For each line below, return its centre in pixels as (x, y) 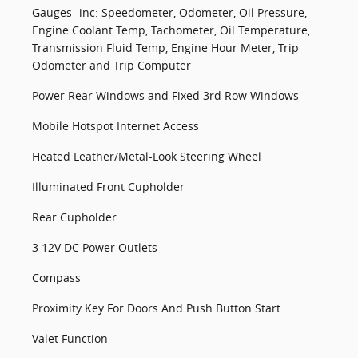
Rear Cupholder (74, 217)
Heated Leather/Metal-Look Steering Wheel (147, 156)
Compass (56, 278)
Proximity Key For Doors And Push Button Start (156, 308)
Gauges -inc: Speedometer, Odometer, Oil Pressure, (169, 12)
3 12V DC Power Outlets (95, 247)
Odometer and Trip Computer (111, 65)
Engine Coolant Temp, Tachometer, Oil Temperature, (171, 30)
